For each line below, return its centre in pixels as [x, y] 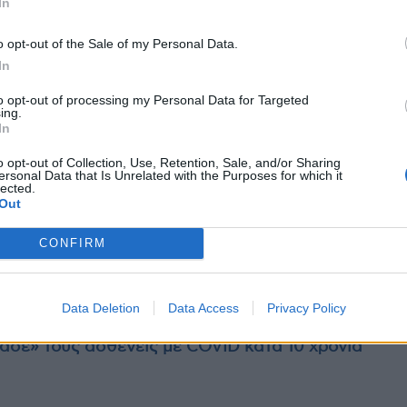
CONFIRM [72, 243]
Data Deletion [100, 308]
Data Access [203, 308]
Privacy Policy [306, 308]
